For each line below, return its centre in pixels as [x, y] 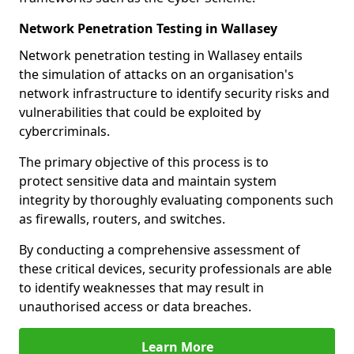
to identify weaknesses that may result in [141, 288]
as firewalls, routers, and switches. [122, 219]
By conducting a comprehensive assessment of [160, 250]
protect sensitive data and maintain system [148, 181]
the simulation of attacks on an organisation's [156, 74]
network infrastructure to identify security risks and [174, 93]
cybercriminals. [64, 131]
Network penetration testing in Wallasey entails [161, 55]
